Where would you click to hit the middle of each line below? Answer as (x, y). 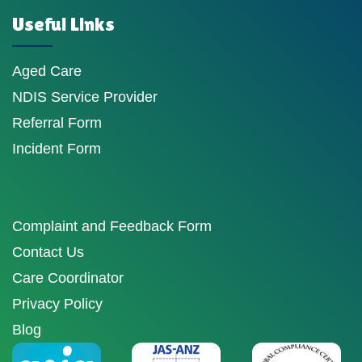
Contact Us (48, 253)
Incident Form (57, 149)
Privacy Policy (57, 304)
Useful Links (63, 24)
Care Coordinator (68, 278)
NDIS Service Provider (85, 97)
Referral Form (57, 123)
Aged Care (47, 72)
